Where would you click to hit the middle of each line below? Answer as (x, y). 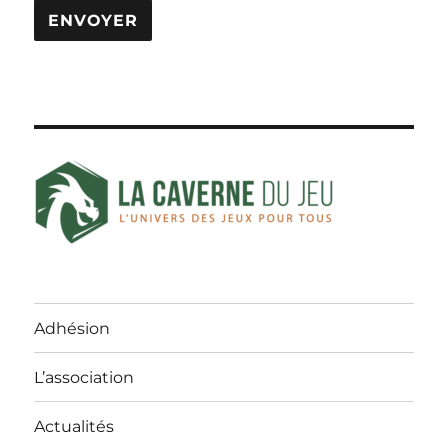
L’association (84, 377)
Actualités (74, 426)
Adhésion (72, 328)
